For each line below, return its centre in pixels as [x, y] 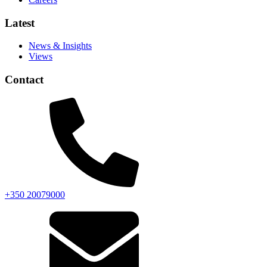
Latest [20, 23]
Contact [24, 80]
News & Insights [60, 46]
